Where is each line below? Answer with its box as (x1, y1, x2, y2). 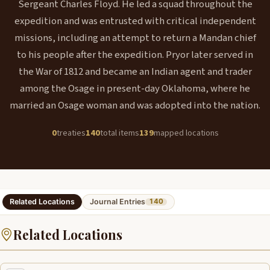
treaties (56, 127, 86, 139)
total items (99, 127, 139, 139)
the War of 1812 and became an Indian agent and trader (18, 64, 252, 79)
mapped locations (153, 127, 219, 139)
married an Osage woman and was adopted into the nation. (10, 98, 260, 113)
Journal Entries (89, 196, 145, 206)
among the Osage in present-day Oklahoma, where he (20, 81, 250, 96)
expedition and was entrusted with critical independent (14, 14, 256, 28)
